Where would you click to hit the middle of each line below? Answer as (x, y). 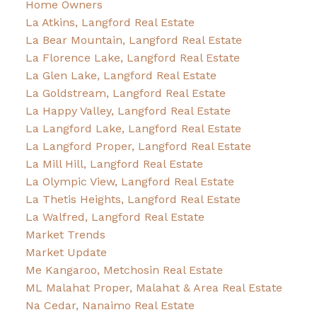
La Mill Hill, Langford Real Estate (114, 164)
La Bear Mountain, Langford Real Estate (133, 40)
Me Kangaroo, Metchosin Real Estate (124, 270)
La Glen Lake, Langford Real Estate (121, 76)
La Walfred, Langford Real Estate (115, 217)
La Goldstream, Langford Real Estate (125, 93)
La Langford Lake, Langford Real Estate (133, 129)
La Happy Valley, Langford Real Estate (128, 111)
